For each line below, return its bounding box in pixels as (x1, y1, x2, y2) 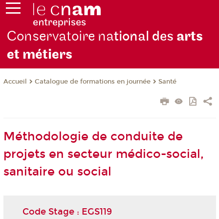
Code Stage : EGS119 (22, 206, 112, 217)
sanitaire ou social (3, 165, 111, 179)
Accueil (3, 78, 27, 86)
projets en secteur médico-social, (3, 147, 204, 161)
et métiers (7, 46, 73, 64)
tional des (114, 28, 177, 45)
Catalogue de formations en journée (34, 78, 151, 86)
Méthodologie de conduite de (3, 130, 183, 144)
